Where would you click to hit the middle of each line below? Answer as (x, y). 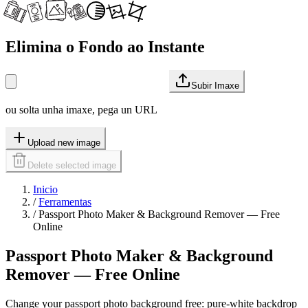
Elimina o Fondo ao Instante (105, 46)
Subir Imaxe (215, 85)
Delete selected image (72, 165)
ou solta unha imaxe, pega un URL (81, 109)
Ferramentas (65, 201)
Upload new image (64, 142)
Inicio (45, 189)
